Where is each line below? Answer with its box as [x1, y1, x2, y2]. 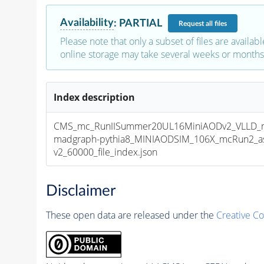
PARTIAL [118, 17, 162, 29]
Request [178, 19, 206, 27]
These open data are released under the [45, 208, 216, 222]
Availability [60, 17, 114, 29]
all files [205, 19, 227, 27]
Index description [54, 91, 136, 104]
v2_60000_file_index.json [54, 146, 158, 159]
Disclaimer [45, 183, 115, 199]
